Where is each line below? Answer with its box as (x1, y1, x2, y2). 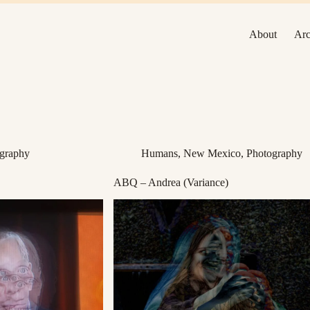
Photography (246, 147, 303, 159)
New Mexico (183, 147, 241, 159)
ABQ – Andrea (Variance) (113, 176, 229, 188)
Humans (141, 147, 179, 159)
